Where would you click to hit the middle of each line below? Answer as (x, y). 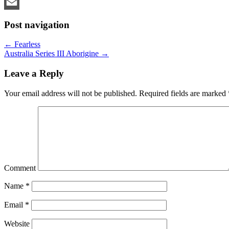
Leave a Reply (34, 74)
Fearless (26, 44)
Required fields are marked (182, 93)
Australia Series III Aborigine (52, 54)
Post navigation (37, 25)
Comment (20, 168)
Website (17, 223)
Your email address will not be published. (71, 93)
